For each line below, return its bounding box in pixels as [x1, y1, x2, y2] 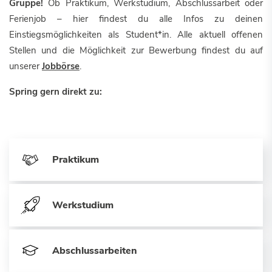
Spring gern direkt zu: [9, 86, 102, 98]
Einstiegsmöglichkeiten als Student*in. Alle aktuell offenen [9, 29, 263, 41]
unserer [9, 60, 42, 72]
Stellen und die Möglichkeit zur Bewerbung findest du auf [9, 44, 263, 56]
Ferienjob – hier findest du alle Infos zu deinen [9, 13, 263, 25]
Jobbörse [42, 60, 80, 72]
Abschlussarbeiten [52, 244, 137, 257]
